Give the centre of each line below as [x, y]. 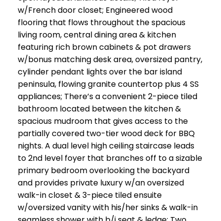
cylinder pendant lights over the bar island [100, 72]
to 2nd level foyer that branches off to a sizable [110, 158]
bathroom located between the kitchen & [99, 109]
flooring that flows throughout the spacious [101, 22]
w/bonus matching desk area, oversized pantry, [110, 59]
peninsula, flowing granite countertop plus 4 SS [108, 84]
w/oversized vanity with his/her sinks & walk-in [108, 207]
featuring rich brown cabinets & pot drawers [104, 47]
